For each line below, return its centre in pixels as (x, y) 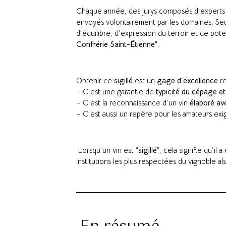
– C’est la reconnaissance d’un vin (133, 103)
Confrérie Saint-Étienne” (117, 44)
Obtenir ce (95, 81)
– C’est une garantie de (116, 92)
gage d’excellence (187, 81)
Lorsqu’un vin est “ (107, 150)
